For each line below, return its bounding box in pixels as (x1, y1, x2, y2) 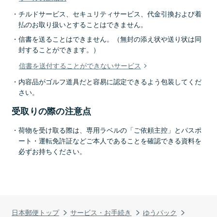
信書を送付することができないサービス (19, 60, 141, 71)
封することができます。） (18, 44, 100, 55)
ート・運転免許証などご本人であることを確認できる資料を (18, 135, 202, 146)
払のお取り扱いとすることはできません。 (18, 18, 148, 29)
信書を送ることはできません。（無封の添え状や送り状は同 (18, 33, 201, 44)
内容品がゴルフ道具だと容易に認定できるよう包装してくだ (18, 76, 201, 87)
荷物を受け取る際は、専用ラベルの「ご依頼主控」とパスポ (18, 124, 201, 135)
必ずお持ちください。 (18, 146, 87, 156)
